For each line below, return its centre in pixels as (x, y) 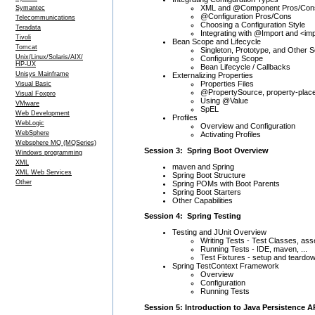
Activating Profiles (231, 135)
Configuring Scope (232, 59)
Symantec (30, 8)
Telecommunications (45, 18)
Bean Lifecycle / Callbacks (245, 67)
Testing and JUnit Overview (219, 232)
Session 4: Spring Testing (193, 216)
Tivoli (23, 37)
